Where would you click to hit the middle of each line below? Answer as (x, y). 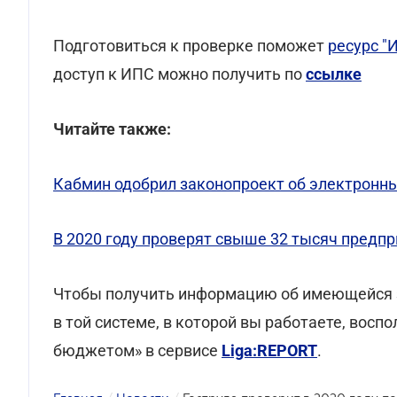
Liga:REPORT (269, 350)
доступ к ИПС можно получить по (179, 74)
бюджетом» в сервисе (137, 350)
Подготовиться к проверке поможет (191, 46)
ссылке (334, 74)
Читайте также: (112, 129)
